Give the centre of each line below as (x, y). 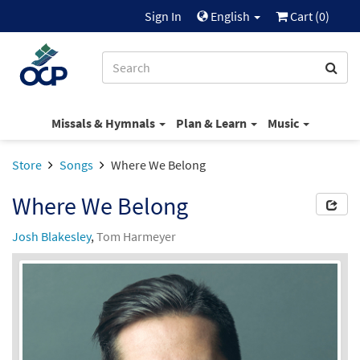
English (230, 16)
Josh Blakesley (51, 236)
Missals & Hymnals (104, 123)
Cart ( (303, 16)
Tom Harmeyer (136, 236)
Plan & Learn (212, 123)
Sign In (163, 16)
